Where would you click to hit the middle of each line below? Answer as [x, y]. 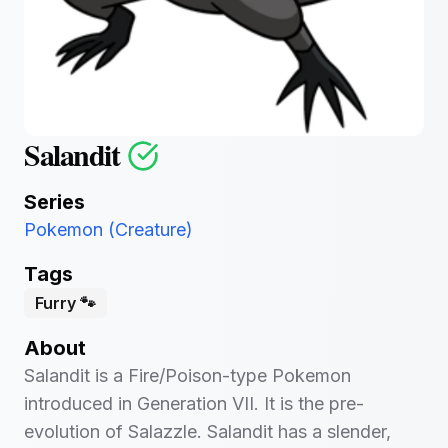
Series [54, 202]
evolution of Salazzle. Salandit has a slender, [207, 431]
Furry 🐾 [65, 303]
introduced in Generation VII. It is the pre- [194, 403]
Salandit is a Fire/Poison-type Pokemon [187, 375]
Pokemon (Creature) [108, 229]
